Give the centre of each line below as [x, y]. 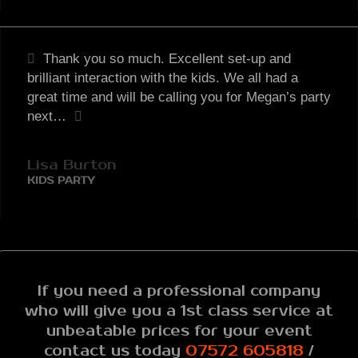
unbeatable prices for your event [179, 331]
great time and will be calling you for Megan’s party [179, 97]
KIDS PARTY [61, 181]
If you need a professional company [179, 291]
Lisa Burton [72, 165]
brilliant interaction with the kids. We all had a [163, 78]
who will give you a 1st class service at [179, 311]
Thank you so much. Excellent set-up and [165, 59]
